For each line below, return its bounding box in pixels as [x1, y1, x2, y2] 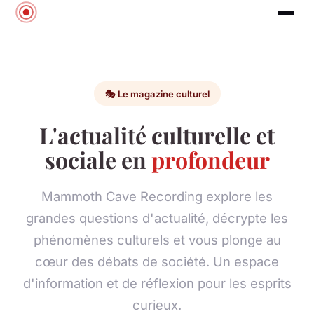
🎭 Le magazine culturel [104, 88, 210, 100]
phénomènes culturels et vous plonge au [33, 231, 281, 247]
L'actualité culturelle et [39, 119, 275, 150]
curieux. [132, 296, 182, 313]
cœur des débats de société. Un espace [35, 253, 279, 269]
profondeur [151, 144, 270, 175]
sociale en [44, 144, 151, 175]
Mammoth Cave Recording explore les [41, 188, 273, 204]
